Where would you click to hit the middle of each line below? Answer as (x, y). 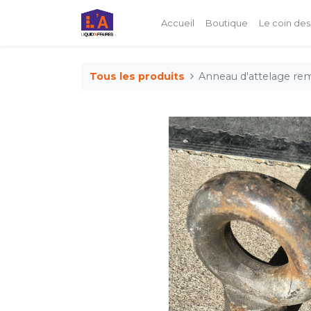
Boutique (226, 23)
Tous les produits (137, 76)
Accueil (177, 23)
